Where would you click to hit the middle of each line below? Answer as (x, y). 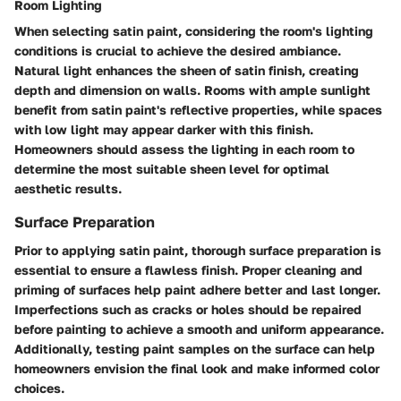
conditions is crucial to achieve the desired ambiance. (178, 51)
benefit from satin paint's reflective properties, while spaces (198, 110)
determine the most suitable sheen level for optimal (172, 169)
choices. (39, 388)
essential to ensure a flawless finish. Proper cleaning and (188, 270)
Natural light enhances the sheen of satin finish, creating (187, 71)
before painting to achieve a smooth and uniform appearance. (199, 329)
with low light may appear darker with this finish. (164, 130)
